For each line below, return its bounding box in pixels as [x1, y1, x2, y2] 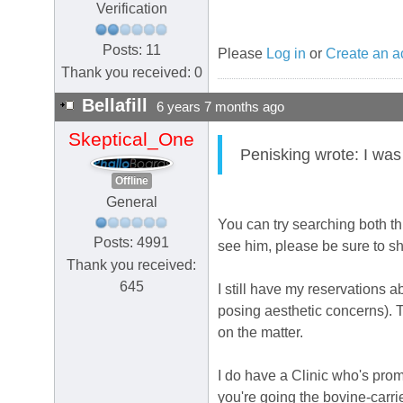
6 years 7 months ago [157, 100, 284, 115]
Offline [114, 174, 148, 187]
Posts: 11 [102, 41, 161, 58]
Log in [266, 46, 306, 62]
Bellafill [82, 95, 148, 116]
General [105, 193, 157, 210]
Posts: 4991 [94, 235, 169, 251]
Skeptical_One [68, 129, 194, 151]
